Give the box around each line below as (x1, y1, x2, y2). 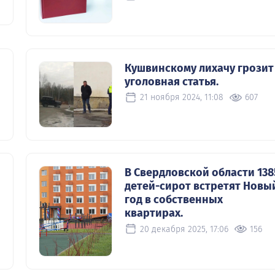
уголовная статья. (125, 74, 219, 88)
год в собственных (125, 193, 223, 207)
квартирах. (125, 206, 183, 220)
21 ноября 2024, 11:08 (140, 92, 223, 103)
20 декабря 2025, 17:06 (140, 223, 228, 234)
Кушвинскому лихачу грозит (125, 61, 274, 75)
